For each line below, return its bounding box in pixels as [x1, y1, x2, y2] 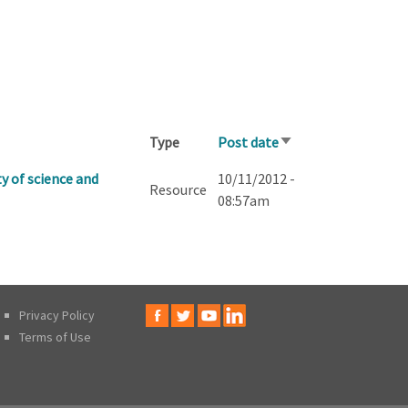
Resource [148, 179, 207, 199]
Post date [217, 132, 279, 151]
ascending [278, 156, 342, 175]
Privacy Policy [18, 306, 95, 323]
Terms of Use [18, 328, 91, 345]
